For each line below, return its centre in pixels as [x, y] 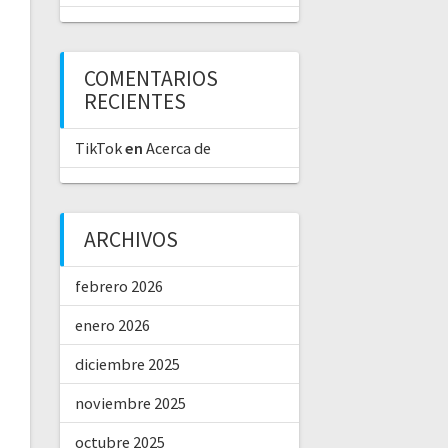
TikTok [98, 148]
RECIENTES [134, 102]
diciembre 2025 [127, 364]
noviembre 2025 [130, 403]
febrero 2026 [118, 286]
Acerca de [178, 148]
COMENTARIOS [150, 79]
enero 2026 [112, 325]
